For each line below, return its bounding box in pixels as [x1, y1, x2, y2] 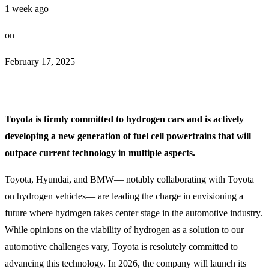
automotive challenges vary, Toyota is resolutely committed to [5, 241, 238, 252]
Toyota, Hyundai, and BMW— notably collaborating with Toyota [5, 174, 254, 184]
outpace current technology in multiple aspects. [5, 147, 195, 158]
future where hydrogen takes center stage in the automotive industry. [5, 207, 262, 218]
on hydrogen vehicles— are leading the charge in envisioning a [5, 190, 243, 201]
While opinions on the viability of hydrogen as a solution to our [5, 224, 244, 235]
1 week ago [5, 3, 49, 14]
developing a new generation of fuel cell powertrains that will [5, 130, 251, 141]
